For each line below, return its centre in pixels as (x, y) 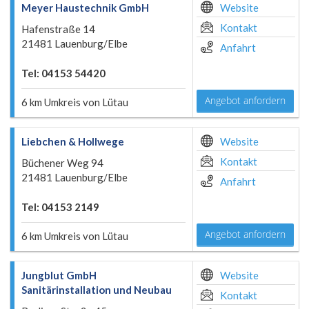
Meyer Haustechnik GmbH (85, 8)
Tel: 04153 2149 (60, 207)
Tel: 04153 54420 (63, 73)
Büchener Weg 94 (62, 163)
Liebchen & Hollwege (73, 141)
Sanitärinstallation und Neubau (97, 290)
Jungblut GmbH (59, 275)
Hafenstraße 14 (58, 29)
